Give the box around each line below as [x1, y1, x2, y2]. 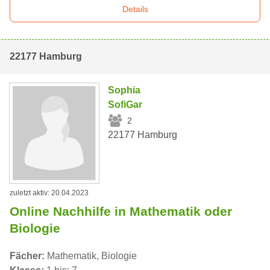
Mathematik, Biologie [45, 250, 137, 261]
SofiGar [108, 99, 143, 110]
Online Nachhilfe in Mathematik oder [10, 204, 232, 218]
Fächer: [10, 250, 45, 261]
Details [122, 4, 148, 14]
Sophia [108, 85, 141, 96]
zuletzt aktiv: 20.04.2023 [10, 188, 89, 197]
